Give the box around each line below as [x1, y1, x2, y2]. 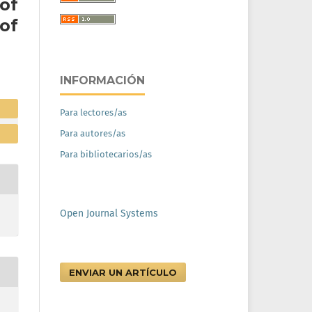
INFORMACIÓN [60, 74, 145, 87]
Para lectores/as [60, 107, 127, 118]
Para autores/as [60, 128, 125, 139]
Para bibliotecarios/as [60, 149, 152, 159]
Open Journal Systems [60, 208, 158, 219]
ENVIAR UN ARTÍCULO [69, 267, 177, 278]
